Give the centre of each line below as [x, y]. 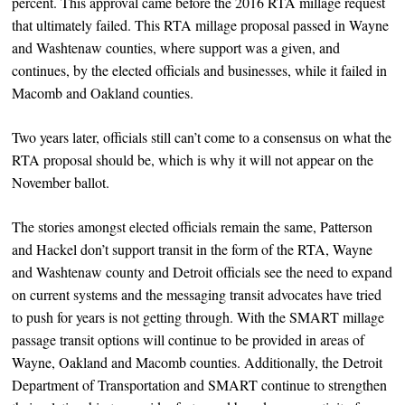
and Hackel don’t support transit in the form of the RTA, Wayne [193, 250]
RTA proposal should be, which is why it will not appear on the [193, 160]
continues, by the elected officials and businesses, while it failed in [200, 71]
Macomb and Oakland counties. [103, 93]
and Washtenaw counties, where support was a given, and [176, 48]
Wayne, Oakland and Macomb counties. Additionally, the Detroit [198, 363]
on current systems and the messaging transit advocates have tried [197, 295]
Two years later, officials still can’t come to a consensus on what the [202, 137]
